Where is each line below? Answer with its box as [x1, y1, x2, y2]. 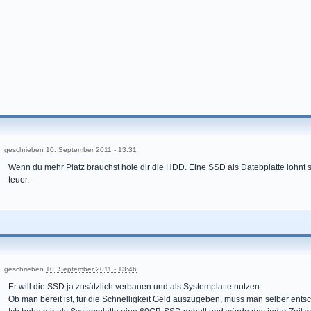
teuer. [8, 175, 29, 185]
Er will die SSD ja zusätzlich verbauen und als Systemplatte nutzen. [8, 282, 262, 292]
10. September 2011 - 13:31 [46, 146, 137, 153]
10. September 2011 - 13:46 [46, 265, 137, 273]
